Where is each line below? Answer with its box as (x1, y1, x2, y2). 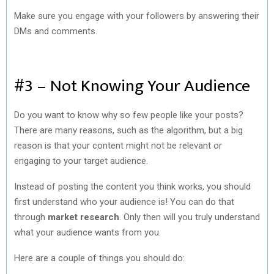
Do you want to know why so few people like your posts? (14, 109, 243, 120)
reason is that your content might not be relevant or (14, 139, 222, 151)
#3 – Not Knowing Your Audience (14, 71, 250, 100)
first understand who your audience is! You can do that (14, 196, 234, 207)
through (14, 211, 48, 223)
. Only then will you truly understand (119, 211, 260, 223)
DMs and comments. (14, 25, 97, 37)
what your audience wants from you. (14, 226, 161, 238)
